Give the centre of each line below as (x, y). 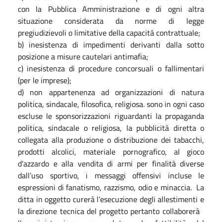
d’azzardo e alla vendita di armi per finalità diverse (111, 163)
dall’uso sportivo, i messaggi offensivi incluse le (111, 175)
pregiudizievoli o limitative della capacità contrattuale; (109, 32)
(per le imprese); (45, 80)
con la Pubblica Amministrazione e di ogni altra (111, 9)
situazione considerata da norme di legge (111, 21)
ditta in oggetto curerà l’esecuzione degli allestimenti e (111, 199)
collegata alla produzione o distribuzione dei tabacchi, (111, 139)
